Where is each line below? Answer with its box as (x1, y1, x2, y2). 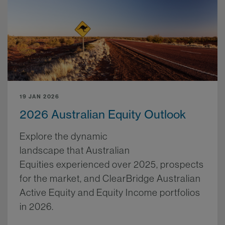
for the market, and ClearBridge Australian (20, 172, 201, 184)
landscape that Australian (20, 144, 130, 156)
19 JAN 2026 (20, 92, 60, 100)
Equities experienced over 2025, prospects (20, 158, 204, 170)
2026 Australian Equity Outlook (20, 106, 186, 122)
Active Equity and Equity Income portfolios (20, 186, 200, 198)
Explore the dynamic (20, 130, 107, 142)
